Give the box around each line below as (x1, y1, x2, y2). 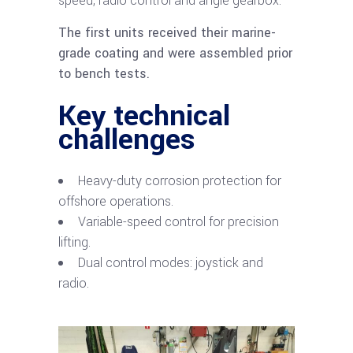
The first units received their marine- (58, 24, 276, 42)
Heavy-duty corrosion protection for (78, 172, 281, 190)
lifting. (58, 233, 91, 251)
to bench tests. (58, 65, 150, 83)
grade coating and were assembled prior (58, 44, 292, 62)
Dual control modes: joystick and (78, 254, 263, 272)
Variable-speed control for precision (78, 213, 279, 231)
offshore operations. (58, 192, 173, 210)
